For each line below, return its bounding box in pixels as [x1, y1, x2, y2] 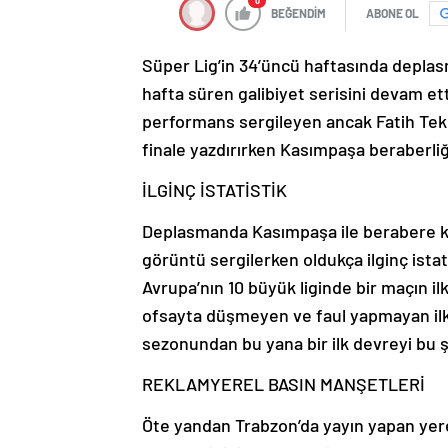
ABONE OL [366, 6, 419, 21]
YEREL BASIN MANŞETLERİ [210, 373, 425, 396]
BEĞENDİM [271, 6, 326, 21]
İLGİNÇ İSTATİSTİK [142, 179, 287, 202]
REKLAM [142, 373, 210, 396]
